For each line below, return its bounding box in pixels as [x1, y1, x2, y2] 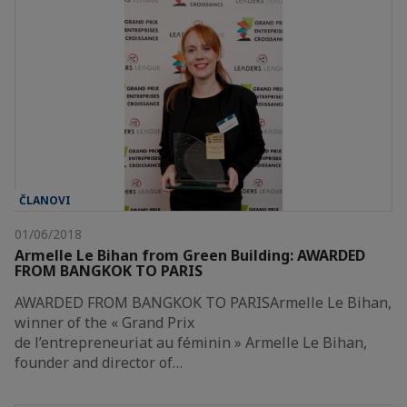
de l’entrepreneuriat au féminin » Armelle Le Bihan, [15, 333, 367, 353]
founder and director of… [15, 352, 183, 373]
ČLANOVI [19, 193, 71, 209]
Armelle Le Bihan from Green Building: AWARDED [15, 245, 365, 266]
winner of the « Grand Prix [15, 313, 194, 333]
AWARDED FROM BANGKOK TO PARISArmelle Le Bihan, [15, 293, 392, 313]
